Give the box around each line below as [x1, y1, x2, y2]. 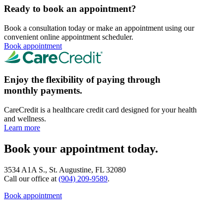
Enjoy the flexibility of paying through [4, 74, 161, 85]
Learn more [4, 123, 40, 132]
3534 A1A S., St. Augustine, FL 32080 [4, 165, 126, 174]
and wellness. [4, 114, 46, 123]
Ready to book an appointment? [4, 3, 136, 14]
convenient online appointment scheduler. [4, 32, 133, 41]
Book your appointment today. [4, 142, 158, 156]
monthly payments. [4, 85, 82, 96]
